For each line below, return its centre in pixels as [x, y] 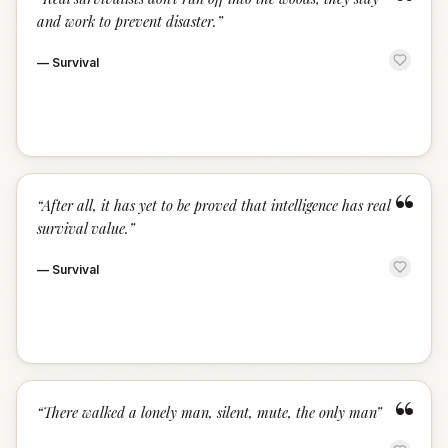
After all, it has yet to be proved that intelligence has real [216, 205]
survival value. [83, 228]
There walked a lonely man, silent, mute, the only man [209, 412]
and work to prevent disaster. [127, 21]
